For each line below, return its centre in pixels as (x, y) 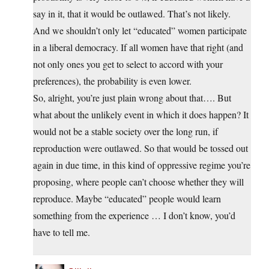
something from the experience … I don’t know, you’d (134, 216)
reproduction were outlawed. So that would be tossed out (141, 148)
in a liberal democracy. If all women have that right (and (138, 47)
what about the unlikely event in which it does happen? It (141, 115)
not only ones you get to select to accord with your (128, 64)
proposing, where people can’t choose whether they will (138, 182)
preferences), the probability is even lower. (112, 81)
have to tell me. (62, 232)
